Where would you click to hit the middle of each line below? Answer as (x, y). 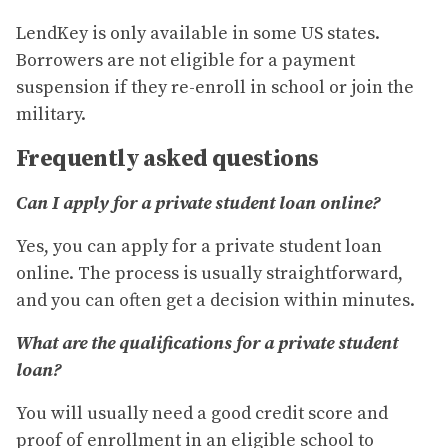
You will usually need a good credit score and (202, 414)
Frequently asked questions (167, 159)
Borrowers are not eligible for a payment (185, 61)
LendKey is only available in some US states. (198, 34)
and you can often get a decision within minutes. (215, 301)
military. (51, 115)
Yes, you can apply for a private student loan (199, 247)
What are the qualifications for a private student (207, 344)
